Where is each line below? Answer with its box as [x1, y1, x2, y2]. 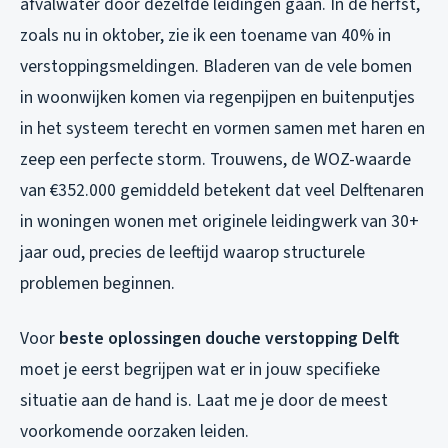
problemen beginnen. [20, 271, 175, 297]
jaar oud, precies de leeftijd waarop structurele [20, 240, 365, 266]
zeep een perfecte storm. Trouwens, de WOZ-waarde [20, 147, 411, 173]
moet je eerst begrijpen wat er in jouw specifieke [20, 357, 380, 383]
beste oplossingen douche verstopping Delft [59, 326, 399, 352]
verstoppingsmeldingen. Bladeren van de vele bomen [20, 54, 412, 80]
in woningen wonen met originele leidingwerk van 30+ [20, 209, 419, 235]
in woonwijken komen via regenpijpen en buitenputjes [20, 85, 415, 111]
